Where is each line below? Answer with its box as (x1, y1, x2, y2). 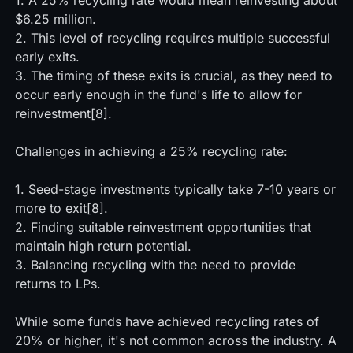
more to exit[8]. (14, 200, 108, 216)
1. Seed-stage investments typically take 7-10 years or (14, 181, 336, 197)
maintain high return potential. (14, 238, 191, 254)
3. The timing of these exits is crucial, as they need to (14, 68, 333, 84)
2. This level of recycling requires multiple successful (14, 30, 330, 46)
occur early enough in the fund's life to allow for (14, 87, 302, 102)
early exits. (14, 49, 80, 65)
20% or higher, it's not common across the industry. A (14, 333, 336, 348)
